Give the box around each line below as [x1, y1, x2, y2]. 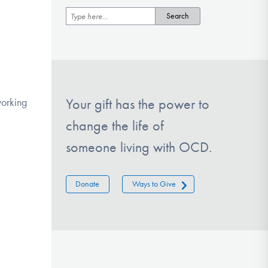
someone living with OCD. [66, 139, 212, 156]
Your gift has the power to [66, 96, 209, 113]
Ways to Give [132, 179, 176, 190]
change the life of [66, 117, 164, 135]
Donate [75, 179, 100, 190]
